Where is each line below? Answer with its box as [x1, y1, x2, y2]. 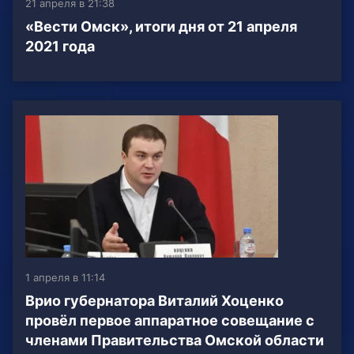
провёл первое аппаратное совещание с [25, 312, 314, 330]
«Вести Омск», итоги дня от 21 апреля [25, 18, 297, 36]
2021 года [25, 38, 95, 55]
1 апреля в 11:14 [25, 271, 105, 284]
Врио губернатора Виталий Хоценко [25, 292, 284, 310]
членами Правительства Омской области [25, 332, 324, 349]
